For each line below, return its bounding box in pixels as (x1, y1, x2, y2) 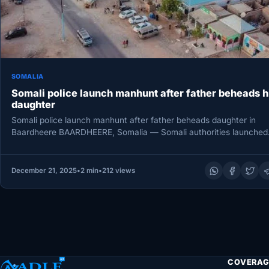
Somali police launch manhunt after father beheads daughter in (11, 115, 256, 125)
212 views (101, 166, 135, 175)
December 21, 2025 (11, 166, 77, 175)
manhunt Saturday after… (11, 139, 111, 149)
